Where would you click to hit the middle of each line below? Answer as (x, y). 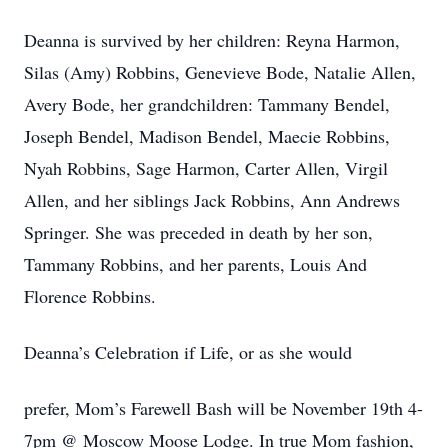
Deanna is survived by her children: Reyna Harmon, (212, 40)
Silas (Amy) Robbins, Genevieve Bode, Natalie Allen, (220, 72)
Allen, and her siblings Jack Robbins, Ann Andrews (212, 200)
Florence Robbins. (90, 296)
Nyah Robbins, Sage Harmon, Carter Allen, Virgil (206, 168)
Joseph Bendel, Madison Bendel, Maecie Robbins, (207, 136)
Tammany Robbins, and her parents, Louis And (195, 264)
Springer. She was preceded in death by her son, (198, 232)
